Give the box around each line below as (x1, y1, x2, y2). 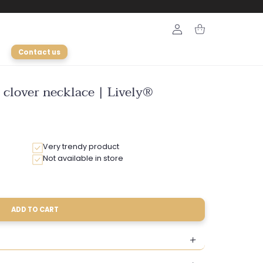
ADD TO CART (11, 205, 59, 215)
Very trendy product (43, 141, 119, 152)
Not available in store (43, 153, 123, 164)
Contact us (18, 47, 61, 57)
